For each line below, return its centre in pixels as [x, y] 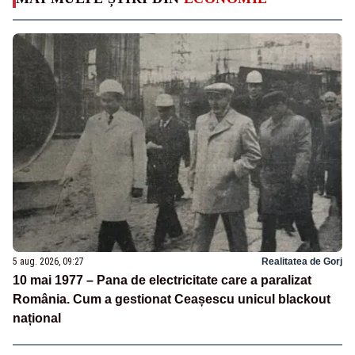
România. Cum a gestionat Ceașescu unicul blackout [172, 300]
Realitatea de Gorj [302, 262]
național [37, 319]
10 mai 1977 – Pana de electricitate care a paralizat [162, 281]
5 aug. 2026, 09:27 [48, 262]
